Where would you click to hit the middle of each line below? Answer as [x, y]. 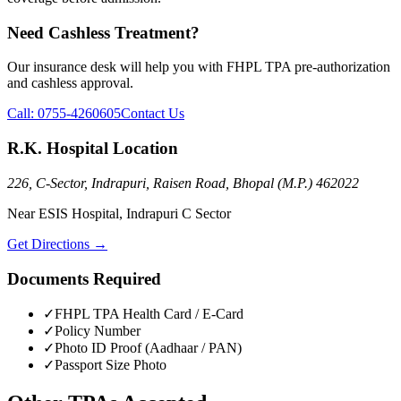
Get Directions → [57, 243]
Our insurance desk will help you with [117, 67]
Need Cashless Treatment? [103, 32]
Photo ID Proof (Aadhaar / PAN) [148, 348]
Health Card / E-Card [181, 314]
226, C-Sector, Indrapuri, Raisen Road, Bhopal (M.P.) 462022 [183, 183]
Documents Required [84, 278]
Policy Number [98, 331]
